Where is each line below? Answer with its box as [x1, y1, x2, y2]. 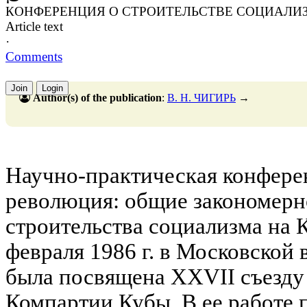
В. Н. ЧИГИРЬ [167, 91, 236, 103]
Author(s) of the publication [33, 91, 162, 103]
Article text [5, 19, 63, 34]
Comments [5, 49, 62, 64]
